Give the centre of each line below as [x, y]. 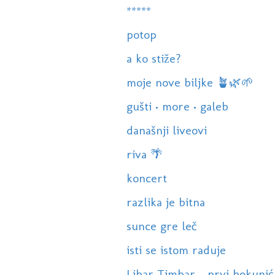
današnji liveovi [166, 130]
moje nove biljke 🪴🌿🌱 [190, 83]
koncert [146, 178]
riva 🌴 [144, 154]
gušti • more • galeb [177, 107]
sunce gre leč [161, 226]
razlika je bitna [165, 202]
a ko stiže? [153, 59]
